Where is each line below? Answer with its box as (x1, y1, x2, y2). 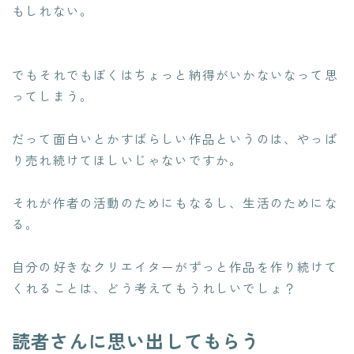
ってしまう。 (12, 87, 94, 105)
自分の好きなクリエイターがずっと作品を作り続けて (12, 258, 338, 276)
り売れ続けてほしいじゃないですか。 (12, 151, 243, 169)
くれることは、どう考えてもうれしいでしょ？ (12, 279, 298, 297)
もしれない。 (12, 2, 94, 20)
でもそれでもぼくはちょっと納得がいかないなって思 (12, 66, 338, 84)
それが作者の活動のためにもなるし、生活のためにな (12, 194, 338, 212)
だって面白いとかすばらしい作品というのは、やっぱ (12, 130, 338, 148)
